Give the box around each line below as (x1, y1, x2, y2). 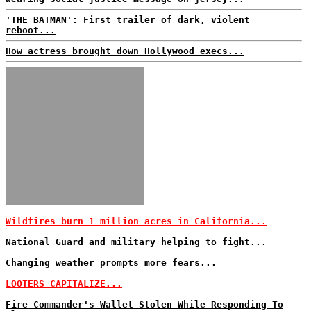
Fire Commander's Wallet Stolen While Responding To (6, 299, 283, 310)
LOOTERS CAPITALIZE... (6, 278, 122, 289)
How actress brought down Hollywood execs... (6, 46, 244, 56)
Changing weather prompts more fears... (6, 258, 217, 268)
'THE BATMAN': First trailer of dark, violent (6, 15, 250, 25)
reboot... (6, 25, 56, 35)
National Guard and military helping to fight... (6, 237, 267, 247)
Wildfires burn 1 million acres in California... (6, 216, 267, 226)
